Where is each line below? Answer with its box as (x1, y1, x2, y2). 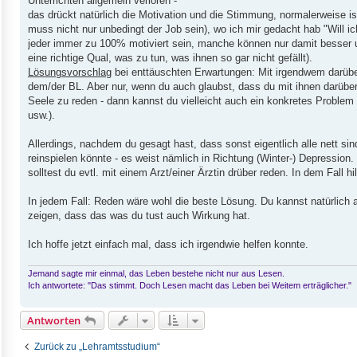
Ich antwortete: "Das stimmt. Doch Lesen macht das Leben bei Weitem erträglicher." (28, 280, 351, 291)
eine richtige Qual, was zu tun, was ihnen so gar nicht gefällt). (28, 51, 312, 64)
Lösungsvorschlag (28, 65, 112, 78)
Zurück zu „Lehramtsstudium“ (34, 341, 160, 353)
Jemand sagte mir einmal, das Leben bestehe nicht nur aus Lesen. (28, 269, 284, 279)
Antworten (27, 313, 80, 328)
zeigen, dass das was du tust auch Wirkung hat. (28, 209, 250, 222)
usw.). (28, 108, 55, 121)
